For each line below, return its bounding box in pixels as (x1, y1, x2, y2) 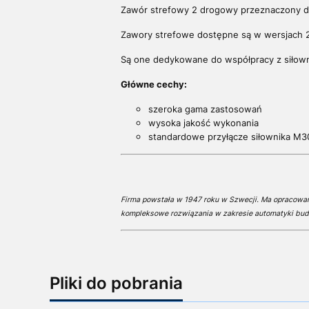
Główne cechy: (120, 79, 187, 90)
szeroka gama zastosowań (148, 103, 262, 115)
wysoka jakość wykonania (148, 117, 259, 129)
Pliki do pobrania (50, 273, 183, 294)
